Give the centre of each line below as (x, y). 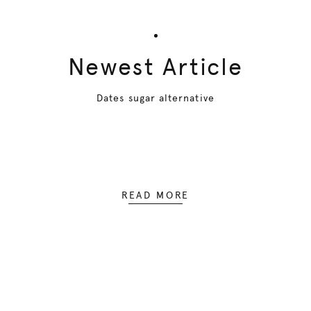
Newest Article (155, 67)
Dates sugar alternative (155, 98)
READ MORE (155, 195)
